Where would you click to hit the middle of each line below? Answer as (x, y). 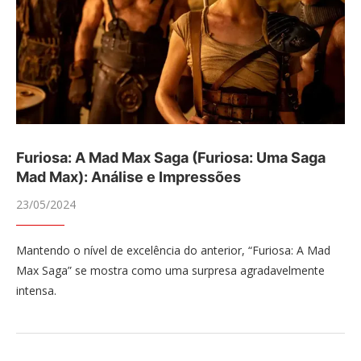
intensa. (36, 290)
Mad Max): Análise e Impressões (129, 177)
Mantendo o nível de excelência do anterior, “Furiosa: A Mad (173, 250)
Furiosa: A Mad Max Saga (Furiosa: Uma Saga (171, 158)
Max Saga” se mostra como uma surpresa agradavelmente (170, 270)
